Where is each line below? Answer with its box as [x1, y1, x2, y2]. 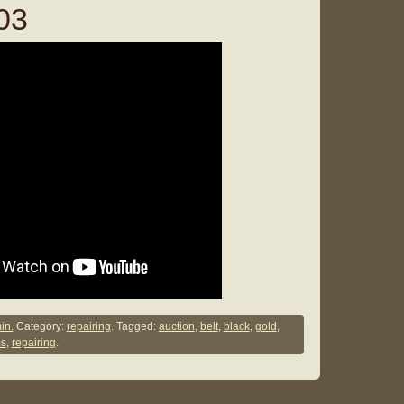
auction [158, 320, 195, 334]
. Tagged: [110, 320, 159, 334]
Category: [13, 320, 67, 334]
